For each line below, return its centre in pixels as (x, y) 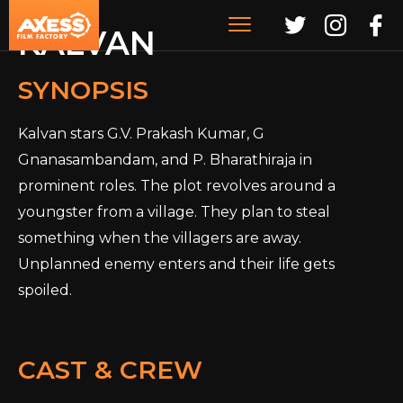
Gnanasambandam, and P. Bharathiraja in (165, 160)
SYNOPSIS (83, 90)
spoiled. (45, 290)
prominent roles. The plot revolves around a (177, 186)
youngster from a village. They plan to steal (174, 212)
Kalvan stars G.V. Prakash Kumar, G (141, 134)
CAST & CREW (110, 370)
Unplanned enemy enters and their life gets (176, 264)
